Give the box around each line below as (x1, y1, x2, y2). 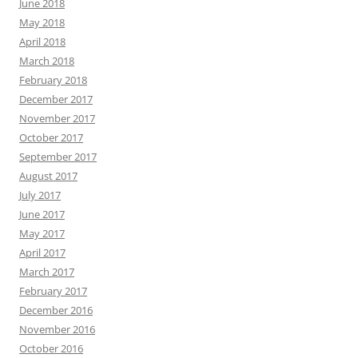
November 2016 (19, 322, 95, 336)
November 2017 (19, 111, 95, 125)
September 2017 (19, 149, 97, 164)
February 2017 (19, 284, 87, 298)
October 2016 (19, 341, 83, 356)
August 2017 (19, 169, 78, 183)
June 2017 (19, 207, 65, 221)
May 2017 (19, 226, 65, 241)
